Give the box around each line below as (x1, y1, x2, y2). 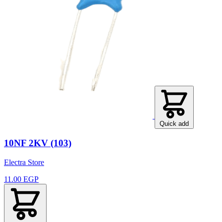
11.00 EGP (4, 175, 39, 184)
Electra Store (4, 158, 44, 167)
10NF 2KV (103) (4, 138, 71, 149)
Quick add (160, 119, 189, 127)
